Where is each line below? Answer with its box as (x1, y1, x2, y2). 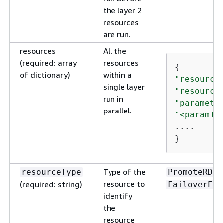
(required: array (20, 57, 77, 68)
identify (103, 190, 132, 201)
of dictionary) (20, 69, 70, 80)
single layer (103, 81, 145, 92)
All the (103, 45, 126, 56)
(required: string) (20, 179, 82, 189)
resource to (103, 178, 145, 189)
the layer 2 (103, 5, 142, 15)
